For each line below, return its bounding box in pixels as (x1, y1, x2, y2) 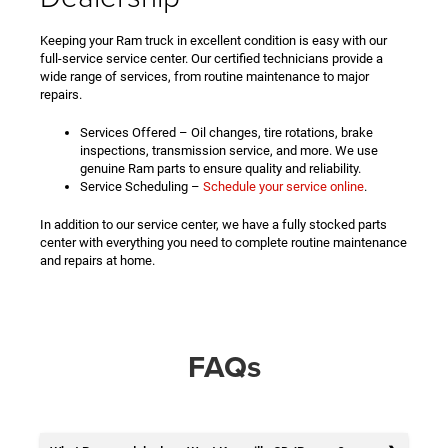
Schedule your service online (203, 179, 364, 195)
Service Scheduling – (80, 179, 203, 195)
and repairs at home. (40, 253, 155, 269)
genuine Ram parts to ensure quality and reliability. (80, 161, 361, 177)
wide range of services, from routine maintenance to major (40, 69, 369, 85)
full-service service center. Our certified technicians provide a (40, 51, 383, 67)
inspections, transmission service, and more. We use (80, 143, 378, 159)
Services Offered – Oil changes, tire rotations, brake (80, 125, 373, 141)
